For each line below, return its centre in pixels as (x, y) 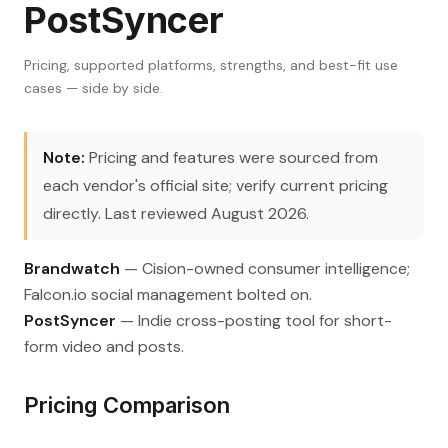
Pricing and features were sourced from (231, 158)
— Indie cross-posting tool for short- (254, 321)
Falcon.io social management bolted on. (168, 295)
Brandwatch (72, 269)
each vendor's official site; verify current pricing (215, 186)
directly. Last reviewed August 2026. (176, 214)
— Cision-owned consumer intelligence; (265, 269)
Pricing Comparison (127, 405)
